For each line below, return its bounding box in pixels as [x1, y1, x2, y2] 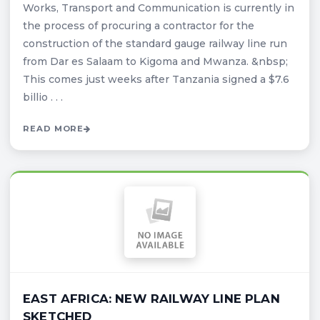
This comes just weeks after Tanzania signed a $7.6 [23, 72, 289, 86]
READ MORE [23, 123, 84, 134]
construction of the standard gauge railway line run [23, 36, 287, 50]
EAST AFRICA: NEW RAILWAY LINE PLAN [23, 291, 280, 306]
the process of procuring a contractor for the [23, 19, 254, 32]
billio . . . [23, 90, 63, 104]
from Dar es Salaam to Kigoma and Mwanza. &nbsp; [23, 54, 288, 68]
